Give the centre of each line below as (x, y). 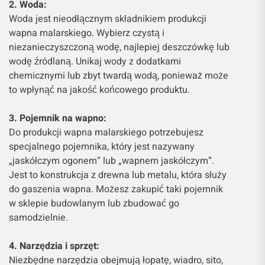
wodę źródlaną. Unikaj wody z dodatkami (95, 61)
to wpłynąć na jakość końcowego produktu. (99, 90)
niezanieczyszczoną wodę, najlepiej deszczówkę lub (119, 47)
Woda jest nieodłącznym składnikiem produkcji (108, 19)
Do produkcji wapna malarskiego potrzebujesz (106, 132)
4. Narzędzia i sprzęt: (54, 246)
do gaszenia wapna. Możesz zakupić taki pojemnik (116, 189)
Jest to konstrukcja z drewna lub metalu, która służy (118, 175)
